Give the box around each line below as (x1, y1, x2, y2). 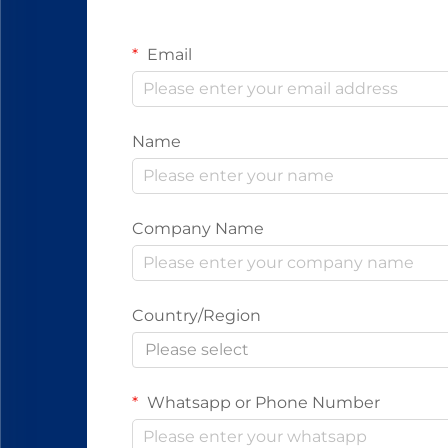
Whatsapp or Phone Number (143, 392, 380, 412)
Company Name (132, 218, 264, 238)
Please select (145, 339, 249, 359)
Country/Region (132, 305, 261, 325)
